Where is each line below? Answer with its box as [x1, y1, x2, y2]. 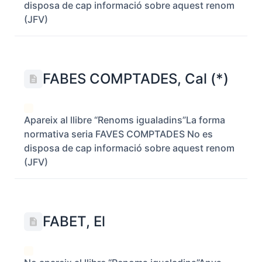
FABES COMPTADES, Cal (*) [43, 70, 229, 87]
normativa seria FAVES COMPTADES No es [24, 128, 213, 140]
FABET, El [43, 213, 105, 230]
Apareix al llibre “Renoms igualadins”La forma [24, 114, 225, 126]
